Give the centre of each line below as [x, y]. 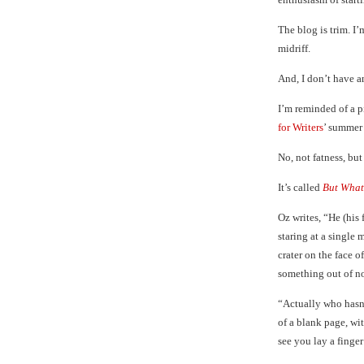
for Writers [301, 127]
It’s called [300, 187]
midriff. [294, 48]
